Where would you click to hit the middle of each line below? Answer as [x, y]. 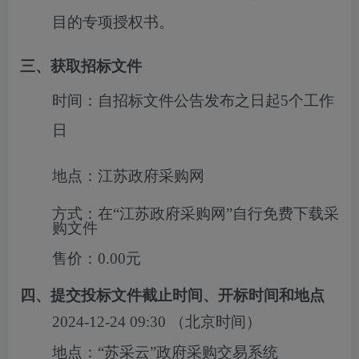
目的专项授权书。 [113, 22]
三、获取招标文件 [81, 66]
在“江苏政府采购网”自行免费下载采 [218, 214]
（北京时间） [214, 322]
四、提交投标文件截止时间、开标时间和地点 [172, 295]
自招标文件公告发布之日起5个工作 [216, 101]
